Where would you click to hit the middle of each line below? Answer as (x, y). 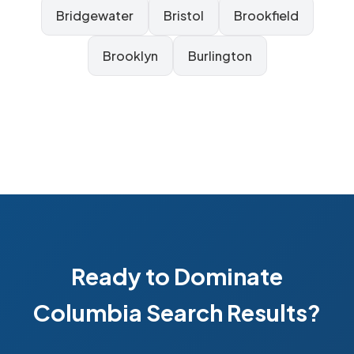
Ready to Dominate (177, 276)
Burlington (220, 56)
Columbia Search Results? (177, 312)
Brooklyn (130, 56)
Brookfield (266, 15)
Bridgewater (94, 15)
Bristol (183, 15)
